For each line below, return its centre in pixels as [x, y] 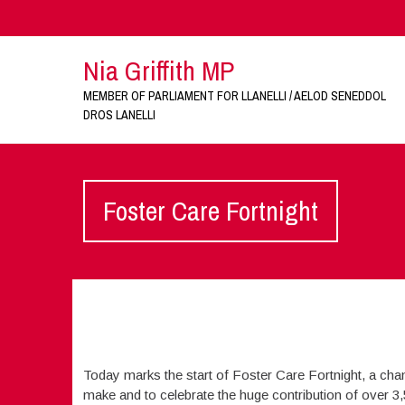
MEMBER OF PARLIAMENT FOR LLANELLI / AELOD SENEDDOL [234, 96]
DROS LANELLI [119, 115]
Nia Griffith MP [158, 71]
